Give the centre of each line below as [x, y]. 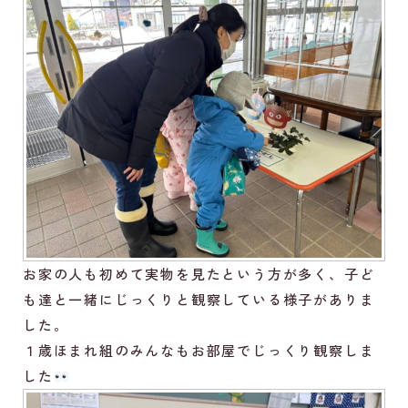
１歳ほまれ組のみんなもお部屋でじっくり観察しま [199, 351]
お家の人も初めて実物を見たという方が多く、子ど [199, 274]
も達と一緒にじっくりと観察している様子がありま [199, 300]
